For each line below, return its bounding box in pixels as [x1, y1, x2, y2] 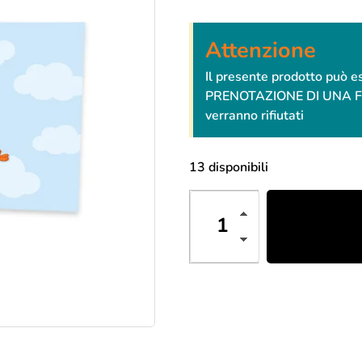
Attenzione [205, 36, 316, 65]
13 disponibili [189, 158, 268, 176]
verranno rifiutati [205, 107, 304, 124]
